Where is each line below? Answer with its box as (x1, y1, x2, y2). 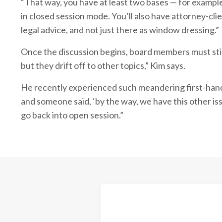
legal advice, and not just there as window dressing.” (21, 24, 219, 35)
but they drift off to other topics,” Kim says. (21, 59, 185, 71)
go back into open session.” (21, 109, 123, 120)
